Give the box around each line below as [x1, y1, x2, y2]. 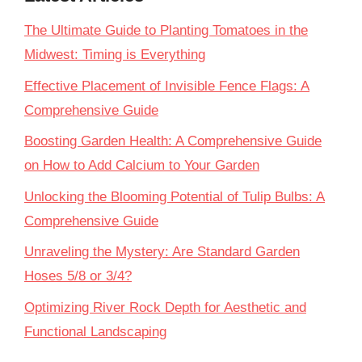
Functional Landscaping [24, 323, 166, 339]
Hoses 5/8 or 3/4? [24, 268, 132, 284]
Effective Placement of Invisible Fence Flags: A [24, 78, 309, 94]
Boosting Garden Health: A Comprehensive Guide [24, 133, 322, 149]
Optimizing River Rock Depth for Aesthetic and [24, 299, 306, 315]
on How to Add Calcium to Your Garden [24, 158, 259, 173]
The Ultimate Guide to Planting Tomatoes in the [24, 23, 308, 38]
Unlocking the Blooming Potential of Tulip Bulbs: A [24, 188, 325, 204]
